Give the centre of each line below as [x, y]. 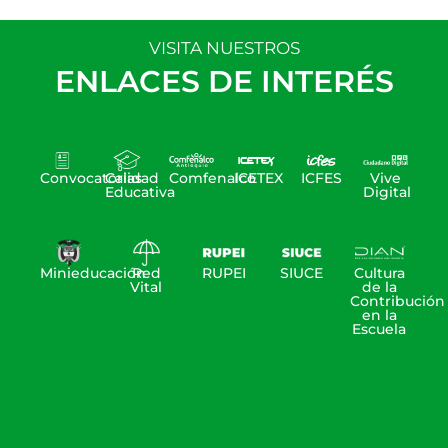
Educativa [139, 192]
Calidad [131, 178]
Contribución [398, 301]
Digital [387, 192]
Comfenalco [213, 178]
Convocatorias [91, 178]
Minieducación [93, 273]
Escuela [379, 329]
